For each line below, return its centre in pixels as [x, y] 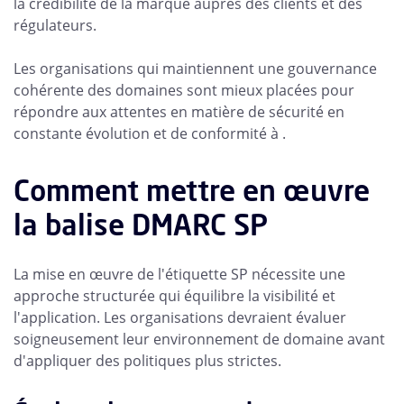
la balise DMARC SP [141, 225]
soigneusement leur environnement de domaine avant [199, 340]
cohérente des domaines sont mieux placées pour [184, 91]
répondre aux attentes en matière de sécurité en [179, 112]
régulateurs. [55, 26]
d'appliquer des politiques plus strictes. [147, 361]
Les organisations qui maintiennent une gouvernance [195, 69]
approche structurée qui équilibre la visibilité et [174, 296]
